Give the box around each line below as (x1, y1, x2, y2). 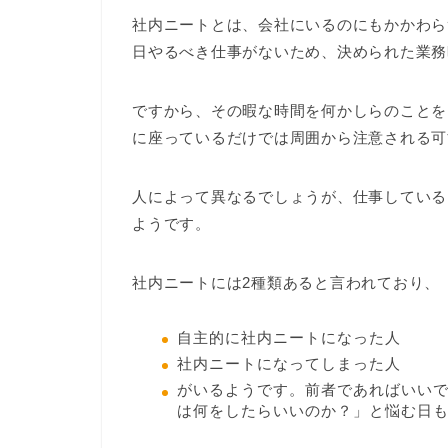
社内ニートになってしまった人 (177, 355, 401, 373)
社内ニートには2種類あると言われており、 (132, 273, 441, 291)
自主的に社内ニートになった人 (177, 328, 401, 346)
